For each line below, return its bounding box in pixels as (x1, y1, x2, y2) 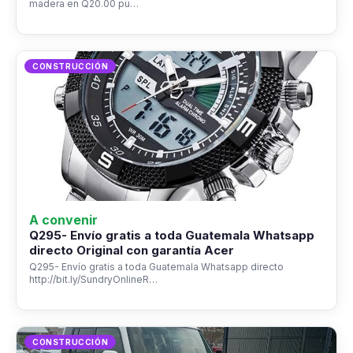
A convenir (29, 212, 98, 228)
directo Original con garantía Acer (29, 243, 234, 258)
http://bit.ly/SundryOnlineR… (29, 273, 158, 285)
